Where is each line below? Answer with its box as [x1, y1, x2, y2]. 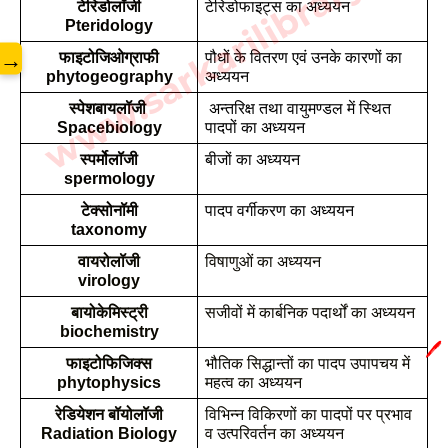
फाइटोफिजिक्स [66, 355, 152, 372]
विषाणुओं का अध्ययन [204, 253, 321, 270]
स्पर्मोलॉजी [80, 151, 138, 168]
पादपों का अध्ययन [204, 119, 305, 136]
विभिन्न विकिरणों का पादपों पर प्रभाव [204, 406, 412, 423]
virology [78, 272, 140, 289]
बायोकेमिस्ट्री [70, 304, 148, 321]
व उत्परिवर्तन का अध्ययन [204, 425, 344, 442]
